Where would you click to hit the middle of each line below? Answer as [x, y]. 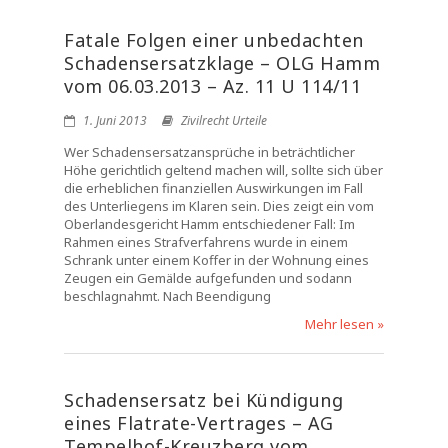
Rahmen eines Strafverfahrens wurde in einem [206, 242]
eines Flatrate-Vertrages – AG [199, 423]
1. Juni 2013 [113, 120]
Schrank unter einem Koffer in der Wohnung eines [216, 260]
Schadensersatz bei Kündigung [203, 400]
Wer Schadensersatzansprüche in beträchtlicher [209, 152]
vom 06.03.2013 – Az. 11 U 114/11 [212, 86]
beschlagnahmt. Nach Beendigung [167, 296]
